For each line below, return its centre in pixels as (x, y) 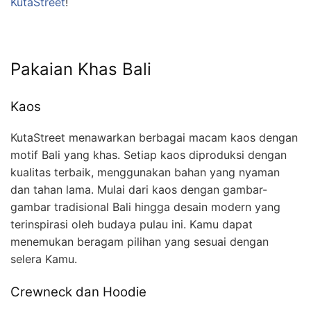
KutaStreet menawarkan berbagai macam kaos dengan (154, 138)
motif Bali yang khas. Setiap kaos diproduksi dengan (149, 155)
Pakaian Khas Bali (81, 69)
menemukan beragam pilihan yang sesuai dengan (140, 242)
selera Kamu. (44, 259)
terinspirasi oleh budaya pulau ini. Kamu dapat (132, 225)
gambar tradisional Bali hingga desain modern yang (145, 207)
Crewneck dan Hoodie (78, 292)
